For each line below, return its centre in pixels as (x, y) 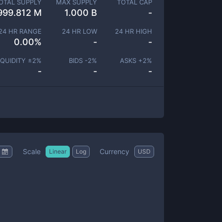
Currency (114, 151)
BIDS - (78, 60)
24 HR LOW (79, 31)
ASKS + (131, 60)
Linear (58, 151)
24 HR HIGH (134, 31)
